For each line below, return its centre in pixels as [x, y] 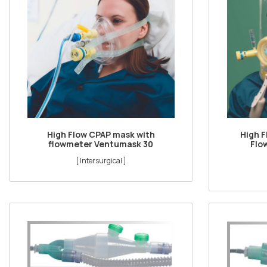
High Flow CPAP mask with [101, 134]
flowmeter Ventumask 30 [101, 144]
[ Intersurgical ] [101, 160]
